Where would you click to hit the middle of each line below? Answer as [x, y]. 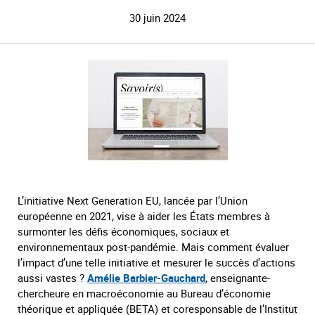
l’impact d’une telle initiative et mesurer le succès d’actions [156, 262]
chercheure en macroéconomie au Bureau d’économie [144, 293]
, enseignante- [238, 277]
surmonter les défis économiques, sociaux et [123, 231]
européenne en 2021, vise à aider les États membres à [144, 216]
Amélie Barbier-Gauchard [146, 277]
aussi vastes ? [52, 277]
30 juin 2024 [157, 17]
